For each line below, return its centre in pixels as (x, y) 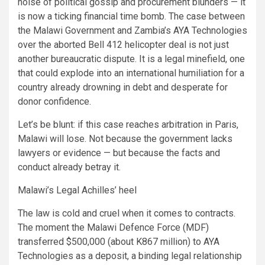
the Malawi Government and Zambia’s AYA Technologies (132, 30)
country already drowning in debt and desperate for (123, 87)
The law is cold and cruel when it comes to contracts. (127, 213)
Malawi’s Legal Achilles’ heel (77, 190)
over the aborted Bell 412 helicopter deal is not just (123, 44)
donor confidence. (54, 101)
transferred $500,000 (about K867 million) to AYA (119, 241)
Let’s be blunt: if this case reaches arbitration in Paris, (128, 124)
